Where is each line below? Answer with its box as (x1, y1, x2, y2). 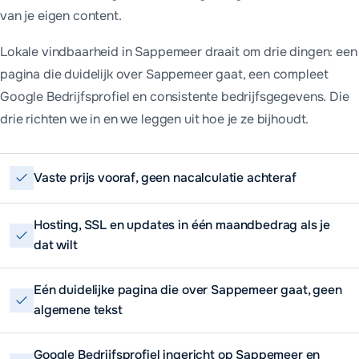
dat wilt (34, 236, 78, 253)
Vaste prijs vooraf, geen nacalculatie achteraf (34, 169, 296, 186)
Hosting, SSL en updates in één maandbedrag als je (34, 216, 331, 233)
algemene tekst (34, 302, 123, 319)
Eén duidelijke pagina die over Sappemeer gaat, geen (34, 282, 342, 299)
